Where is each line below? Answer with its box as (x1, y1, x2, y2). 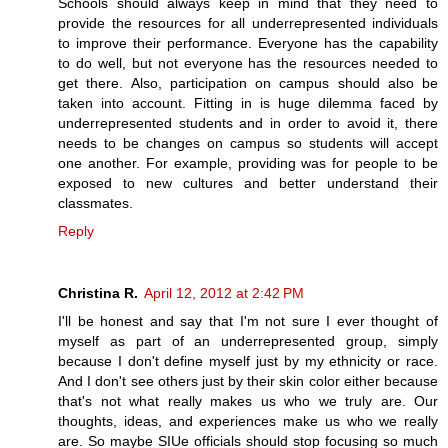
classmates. (58, 194, 133, 211)
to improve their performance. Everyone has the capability (58, 34, 438, 51)
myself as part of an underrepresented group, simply (58, 332, 438, 349)
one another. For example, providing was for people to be (58, 154, 438, 171)
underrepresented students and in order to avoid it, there (58, 114, 438, 131)
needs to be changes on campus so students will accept (58, 134, 438, 151)
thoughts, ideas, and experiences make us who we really (58, 412, 438, 429)
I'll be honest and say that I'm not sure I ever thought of (58, 312, 438, 329)
